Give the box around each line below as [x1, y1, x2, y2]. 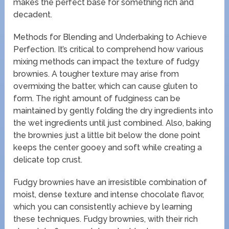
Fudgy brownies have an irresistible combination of [13, 177, 208, 188]
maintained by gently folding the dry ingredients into [13, 106, 214, 116]
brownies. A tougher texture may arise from [13, 69, 179, 79]
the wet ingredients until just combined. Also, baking [13, 118, 212, 128]
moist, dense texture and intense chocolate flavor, [13, 190, 204, 200]
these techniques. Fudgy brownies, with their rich [13, 214, 198, 224]
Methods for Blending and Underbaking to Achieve [13, 32, 208, 42]
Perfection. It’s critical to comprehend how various [13, 44, 204, 55]
